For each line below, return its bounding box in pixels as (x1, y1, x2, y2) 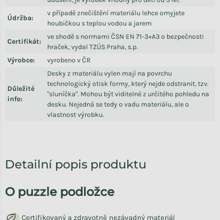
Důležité (7, 84, 34, 93)
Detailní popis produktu (5, 157, 146, 171)
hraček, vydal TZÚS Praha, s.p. (47, 43, 138, 51)
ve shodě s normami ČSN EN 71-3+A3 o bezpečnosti (47, 32, 204, 41)
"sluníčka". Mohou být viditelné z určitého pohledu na (47, 90, 209, 98)
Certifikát (7, 37, 39, 46)
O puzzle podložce (5, 185, 114, 199)
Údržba (7, 14, 31, 22)
